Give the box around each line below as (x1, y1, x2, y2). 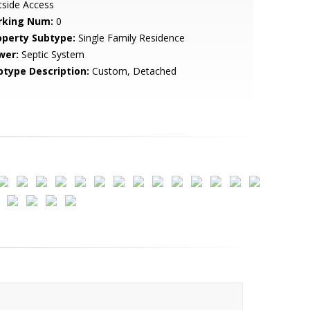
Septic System (18, 48, 84, 61)
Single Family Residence (75, 31, 185, 44)
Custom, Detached (89, 64, 176, 77)
